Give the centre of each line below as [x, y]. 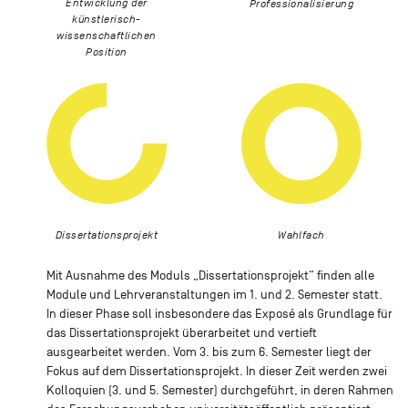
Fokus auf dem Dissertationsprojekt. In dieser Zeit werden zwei [216, 371]
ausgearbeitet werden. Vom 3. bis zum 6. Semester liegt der [209, 352]
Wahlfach [301, 235]
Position [107, 52]
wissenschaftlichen [107, 36]
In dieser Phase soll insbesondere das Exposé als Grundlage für [219, 313]
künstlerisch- [107, 20]
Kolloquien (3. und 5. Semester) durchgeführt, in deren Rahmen [219, 390]
